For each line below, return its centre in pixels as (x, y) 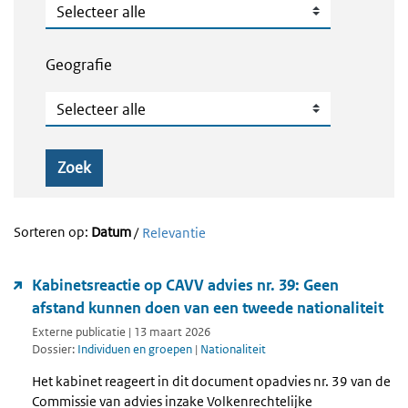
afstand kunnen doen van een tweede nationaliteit (208, 308)
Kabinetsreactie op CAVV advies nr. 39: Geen (185, 286)
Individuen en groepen (135, 350)
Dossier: (55, 350)
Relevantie (174, 233)
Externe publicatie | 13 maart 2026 (121, 332)
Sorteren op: (52, 232)
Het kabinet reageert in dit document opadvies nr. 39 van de (211, 381)
